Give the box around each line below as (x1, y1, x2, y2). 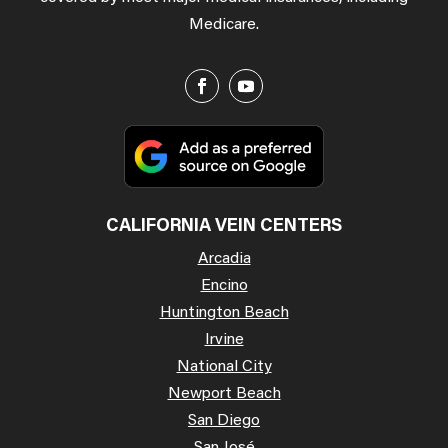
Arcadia (197, 251, 251, 268)
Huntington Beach (159, 305, 289, 322)
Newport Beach (167, 386, 281, 403)
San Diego (188, 413, 260, 430)
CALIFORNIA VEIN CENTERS (106, 218, 342, 237)
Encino (200, 278, 248, 295)
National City (176, 359, 272, 376)
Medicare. (189, 16, 259, 33)
